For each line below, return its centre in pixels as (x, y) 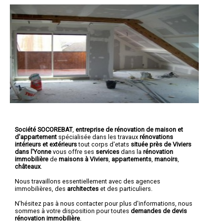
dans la (131, 151)
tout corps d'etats (104, 144)
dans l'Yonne (34, 151)
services (108, 151)
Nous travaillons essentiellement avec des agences (88, 181)
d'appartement (36, 137)
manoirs (166, 159)
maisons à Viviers (84, 159)
